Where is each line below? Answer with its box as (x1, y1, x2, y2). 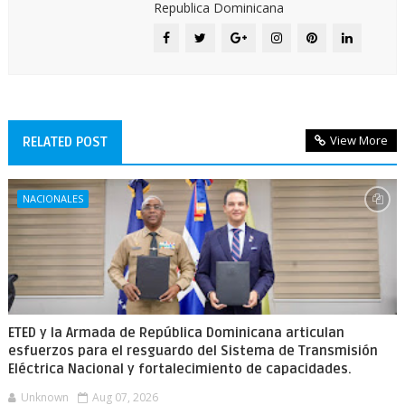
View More (330, 132, 389, 148)
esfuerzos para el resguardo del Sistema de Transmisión (7, 343, 378, 359)
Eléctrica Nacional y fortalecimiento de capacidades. (7, 361, 352, 377)
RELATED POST (22, 134, 108, 150)
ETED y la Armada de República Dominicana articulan (7, 325, 344, 341)
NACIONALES (22, 192, 83, 205)
